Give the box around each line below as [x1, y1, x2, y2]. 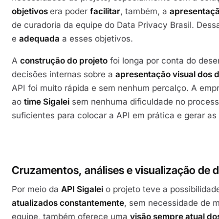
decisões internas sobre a [12, 69, 115, 80]
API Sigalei [61, 184, 103, 194]
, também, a [120, 6, 170, 17]
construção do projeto [20, 56, 108, 66]
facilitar [90, 6, 120, 17]
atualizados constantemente [12, 197, 124, 208]
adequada [19, 34, 60, 44]
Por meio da [12, 184, 61, 194]
